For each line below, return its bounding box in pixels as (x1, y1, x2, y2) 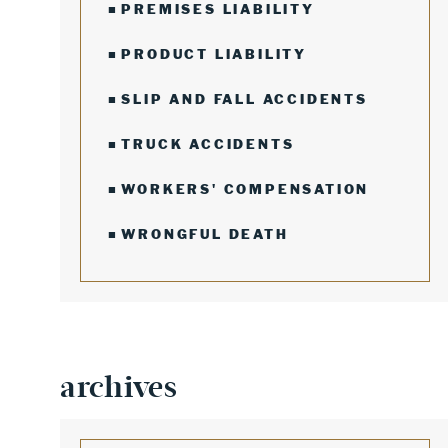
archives (60, 369, 178, 405)
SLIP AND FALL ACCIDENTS (121, 91, 368, 107)
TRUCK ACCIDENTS (121, 136, 295, 152)
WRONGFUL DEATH (121, 226, 289, 242)
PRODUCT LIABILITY (121, 46, 308, 62)
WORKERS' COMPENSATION (121, 181, 370, 197)
